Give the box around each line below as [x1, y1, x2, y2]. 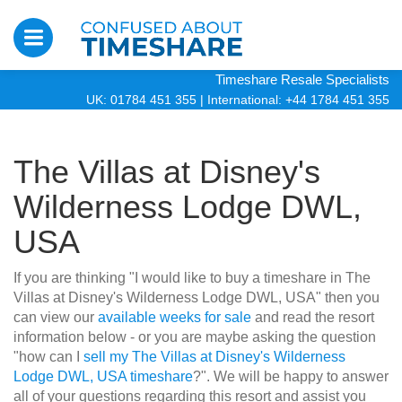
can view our [13, 310, 98, 325]
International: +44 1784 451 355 [207, 92, 389, 107]
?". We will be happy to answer [193, 369, 389, 384]
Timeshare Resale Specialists [215, 72, 389, 87]
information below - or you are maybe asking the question [13, 329, 376, 345]
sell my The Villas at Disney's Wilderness [83, 349, 345, 364]
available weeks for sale [98, 310, 251, 325]
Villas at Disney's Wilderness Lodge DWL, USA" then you [13, 290, 380, 305]
